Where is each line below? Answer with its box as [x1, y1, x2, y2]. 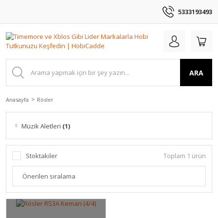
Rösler [37, 96, 54, 103]
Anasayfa [6, 96, 29, 103]
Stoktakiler [26, 151, 57, 160]
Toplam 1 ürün [163, 151, 206, 160]
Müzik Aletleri [21, 122, 62, 130]
